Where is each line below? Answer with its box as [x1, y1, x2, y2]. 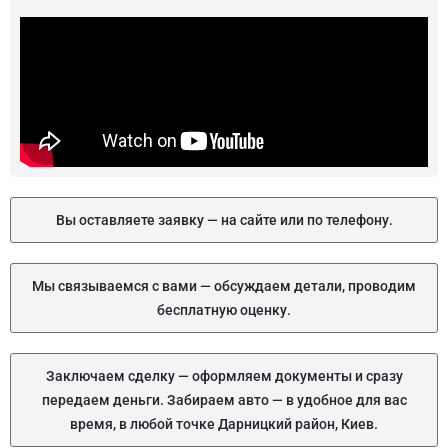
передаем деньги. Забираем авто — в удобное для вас [41, 392, 407, 408]
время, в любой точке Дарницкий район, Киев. [70, 416, 378, 432]
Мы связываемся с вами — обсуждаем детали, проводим [32, 278, 416, 294]
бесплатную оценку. [157, 302, 291, 318]
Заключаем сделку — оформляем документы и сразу [45, 368, 403, 384]
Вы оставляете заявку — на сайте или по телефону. [55, 212, 393, 228]
